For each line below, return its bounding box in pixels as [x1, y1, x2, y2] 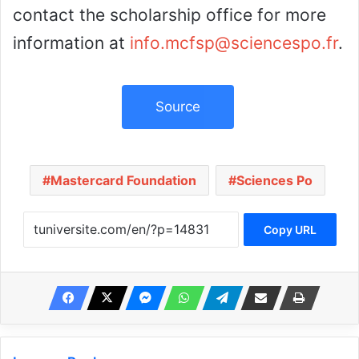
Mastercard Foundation [50, 172, 196, 189]
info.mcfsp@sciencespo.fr [130, 33, 338, 54]
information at [13, 33, 130, 54]
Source [155, 99, 200, 115]
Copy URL [263, 223, 317, 237]
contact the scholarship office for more [13, 5, 326, 26]
